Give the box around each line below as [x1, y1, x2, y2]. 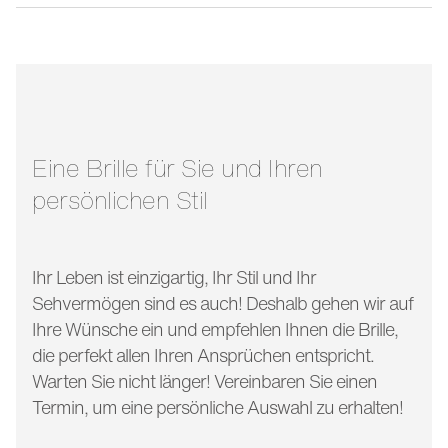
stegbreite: [99, 42, 173, 67]
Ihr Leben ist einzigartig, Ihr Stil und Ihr [32, 263, 316, 290]
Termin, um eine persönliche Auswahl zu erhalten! [32, 393, 407, 420]
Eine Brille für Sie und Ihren [32, 149, 48, 186]
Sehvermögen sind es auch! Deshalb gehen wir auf [32, 289, 413, 316]
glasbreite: [100, 90, 170, 115]
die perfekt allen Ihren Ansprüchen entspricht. [32, 341, 374, 368]
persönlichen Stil [32, 181, 208, 218]
